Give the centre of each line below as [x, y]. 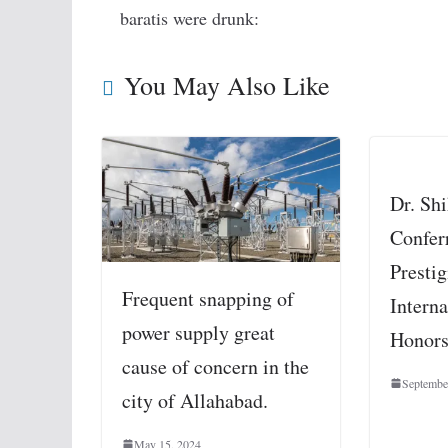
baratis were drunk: [189, 18]
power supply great [198, 333]
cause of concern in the [215, 367]
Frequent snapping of [208, 299]
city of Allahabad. [195, 401]
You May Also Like [227, 85]
